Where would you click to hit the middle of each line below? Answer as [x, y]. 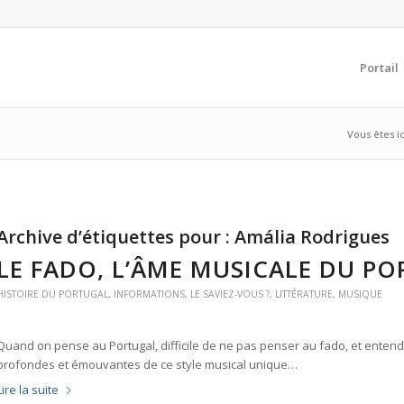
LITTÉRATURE [303, 294]
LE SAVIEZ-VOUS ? [230, 294]
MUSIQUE [360, 294]
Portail [379, 68]
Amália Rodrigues [312, 237]
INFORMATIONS [149, 294]
